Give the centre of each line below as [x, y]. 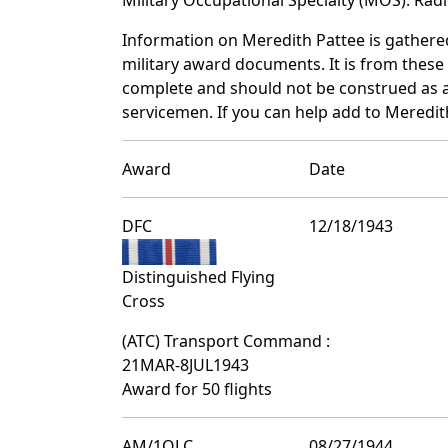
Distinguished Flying [198, 276]
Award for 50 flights [197, 388]
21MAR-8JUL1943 [185, 364]
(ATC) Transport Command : [226, 340]
